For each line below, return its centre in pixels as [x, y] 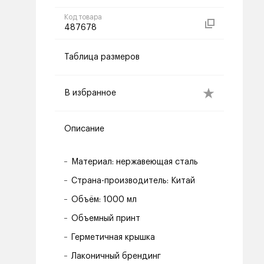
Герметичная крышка [113, 237]
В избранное [90, 93]
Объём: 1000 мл [104, 200]
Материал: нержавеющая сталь [135, 162]
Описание [84, 129]
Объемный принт [106, 219]
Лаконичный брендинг [116, 256]
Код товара [83, 17]
